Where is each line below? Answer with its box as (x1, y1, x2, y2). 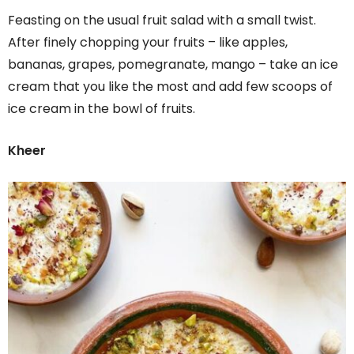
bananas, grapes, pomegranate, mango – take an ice (8, 55, 338, 73)
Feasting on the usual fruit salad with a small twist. (8, 10, 316, 29)
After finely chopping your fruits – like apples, (8, 32, 288, 51)
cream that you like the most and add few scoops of (8, 77, 333, 96)
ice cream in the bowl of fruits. (8, 99, 195, 118)
